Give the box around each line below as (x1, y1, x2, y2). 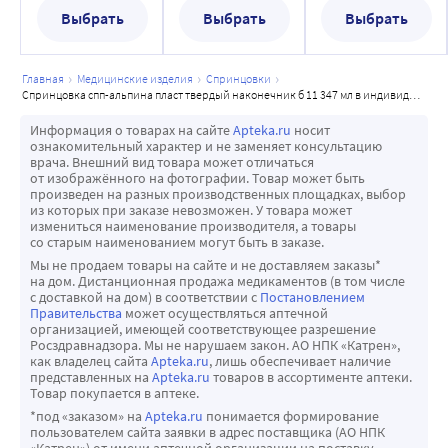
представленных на (30, 367, 152, 386)
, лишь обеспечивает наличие (209, 351, 391, 370)
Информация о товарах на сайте (30, 120, 233, 139)
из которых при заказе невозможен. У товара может (30, 200, 352, 219)
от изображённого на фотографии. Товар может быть (30, 168, 365, 187)
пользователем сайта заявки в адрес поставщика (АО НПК (30, 422, 385, 441)
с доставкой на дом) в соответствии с (30, 287, 260, 306)
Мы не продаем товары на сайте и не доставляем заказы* (30, 255, 381, 274)
